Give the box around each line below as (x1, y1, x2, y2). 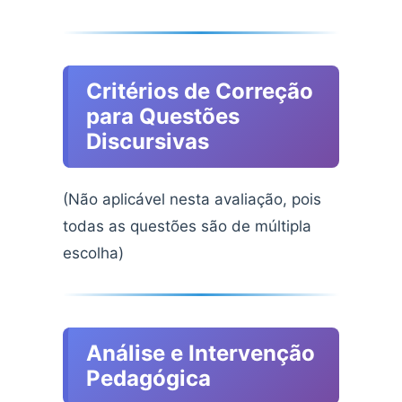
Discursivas (86, 128, 209, 155)
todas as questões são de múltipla (63, 217, 311, 236)
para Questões (86, 103, 240, 130)
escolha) (63, 244, 124, 263)
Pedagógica (86, 365, 211, 392)
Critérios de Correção (86, 78, 313, 105)
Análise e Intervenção (86, 340, 315, 367)
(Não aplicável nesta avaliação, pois (63, 190, 321, 209)
